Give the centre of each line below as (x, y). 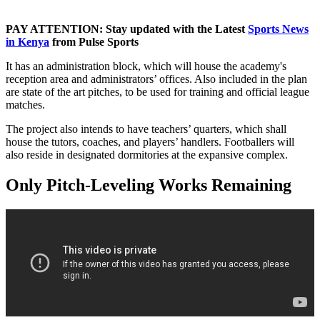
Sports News (278, 29)
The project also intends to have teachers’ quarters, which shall (146, 129)
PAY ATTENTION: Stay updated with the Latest (127, 29)
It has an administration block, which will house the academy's (146, 66)
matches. (25, 104)
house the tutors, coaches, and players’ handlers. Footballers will (150, 141)
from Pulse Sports (94, 41)
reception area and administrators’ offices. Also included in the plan (156, 79)
